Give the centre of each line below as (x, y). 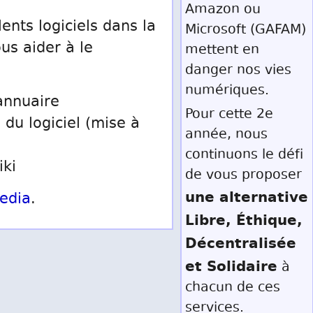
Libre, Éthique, (244, 220)
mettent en (222, 51)
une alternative (247, 197)
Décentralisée (241, 243)
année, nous (226, 135)
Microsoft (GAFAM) (246, 30)
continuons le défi (244, 155)
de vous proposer (243, 176)
